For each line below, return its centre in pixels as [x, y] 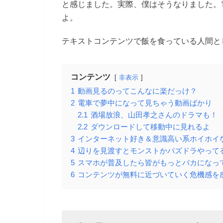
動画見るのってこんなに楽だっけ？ [137, 91]
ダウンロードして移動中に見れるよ [150, 127]
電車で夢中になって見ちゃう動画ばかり [145, 103]
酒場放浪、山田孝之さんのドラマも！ [154, 115]
